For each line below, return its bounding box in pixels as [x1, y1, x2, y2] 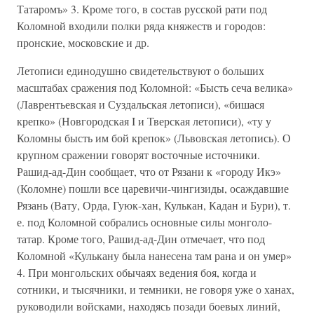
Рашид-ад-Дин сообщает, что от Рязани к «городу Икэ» [17, 164, 281, 179]
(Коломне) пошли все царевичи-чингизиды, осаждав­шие [17, 181, 289, 196]
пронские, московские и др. [17, 35, 149, 50]
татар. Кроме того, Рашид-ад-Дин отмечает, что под [17, 231, 265, 246]
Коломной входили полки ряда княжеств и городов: [17, 18, 266, 33]
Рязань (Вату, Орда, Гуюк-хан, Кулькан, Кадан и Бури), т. [17, 198, 291, 212]
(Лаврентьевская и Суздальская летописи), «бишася [17, 97, 264, 111]
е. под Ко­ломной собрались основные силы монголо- [17, 214, 272, 229]
